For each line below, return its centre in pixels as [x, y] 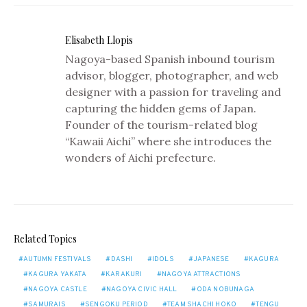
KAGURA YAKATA [57, 274]
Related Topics [46, 239]
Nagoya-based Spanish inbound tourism [170, 59]
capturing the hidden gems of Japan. [160, 108]
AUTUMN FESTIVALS [58, 259]
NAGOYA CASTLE [58, 290]
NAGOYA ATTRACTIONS [201, 274]
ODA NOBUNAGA [225, 290]
